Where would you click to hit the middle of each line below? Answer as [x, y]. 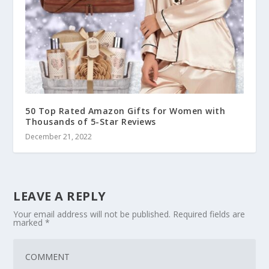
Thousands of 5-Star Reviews [91, 122]
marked [29, 223]
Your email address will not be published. [92, 214]
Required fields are [209, 214]
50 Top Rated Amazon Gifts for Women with [125, 111]
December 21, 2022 [59, 137]
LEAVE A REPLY [60, 196]
